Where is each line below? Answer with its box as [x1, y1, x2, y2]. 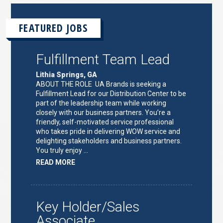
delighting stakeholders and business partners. [36, 136, 182, 145]
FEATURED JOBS [19, 20, 88, 35]
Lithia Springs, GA [36, 70, 98, 79]
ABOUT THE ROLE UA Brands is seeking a [36, 80, 167, 88]
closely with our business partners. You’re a [36, 108, 171, 116]
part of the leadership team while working [36, 99, 167, 107]
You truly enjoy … [36, 146, 89, 154]
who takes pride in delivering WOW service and [36, 127, 181, 135]
